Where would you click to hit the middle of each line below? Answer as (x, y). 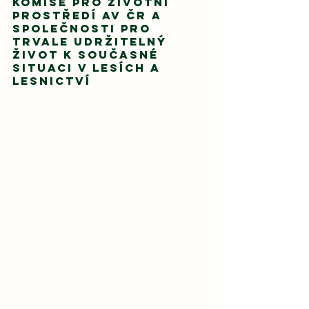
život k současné (88, 54)
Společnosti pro (84, 28)
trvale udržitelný (92, 41)
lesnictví (52, 80)
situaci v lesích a (89, 67)
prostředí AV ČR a (89, 15)
